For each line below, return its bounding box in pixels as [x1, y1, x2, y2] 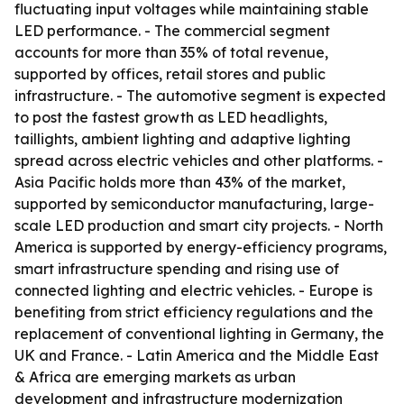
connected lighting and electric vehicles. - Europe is [14, 281, 372, 299]
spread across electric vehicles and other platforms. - [14, 151, 383, 170]
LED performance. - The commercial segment [14, 22, 330, 40]
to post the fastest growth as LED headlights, [14, 108, 327, 126]
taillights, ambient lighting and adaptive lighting [14, 130, 351, 148]
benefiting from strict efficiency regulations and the [14, 303, 373, 321]
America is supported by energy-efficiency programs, [14, 238, 387, 256]
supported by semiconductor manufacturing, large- [14, 195, 374, 213]
